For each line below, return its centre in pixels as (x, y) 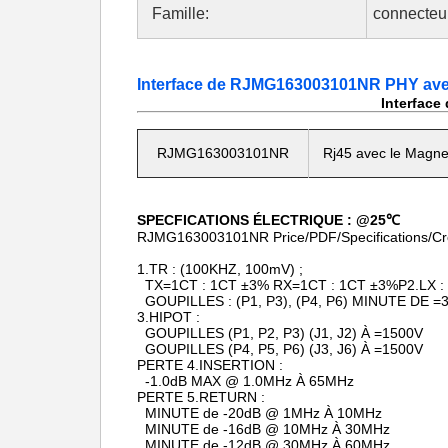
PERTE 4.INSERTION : (210, 365)
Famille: (180, 13)
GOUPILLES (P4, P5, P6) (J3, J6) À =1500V (280, 349)
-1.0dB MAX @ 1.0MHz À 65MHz (245, 381)
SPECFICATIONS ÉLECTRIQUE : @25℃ (268, 220)
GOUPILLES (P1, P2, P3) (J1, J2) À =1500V (280, 333)
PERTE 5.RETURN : (201, 397)
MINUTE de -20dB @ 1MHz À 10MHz (259, 413)
